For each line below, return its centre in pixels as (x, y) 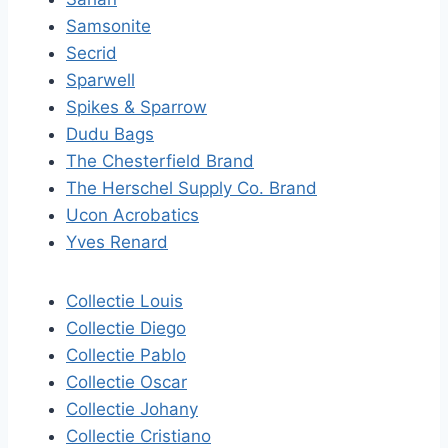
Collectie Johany (132, 409)
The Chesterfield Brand (160, 161)
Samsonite (108, 26)
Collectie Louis (124, 301)
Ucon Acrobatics (132, 215)
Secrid (91, 53)
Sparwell (100, 80)
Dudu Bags (110, 134)
